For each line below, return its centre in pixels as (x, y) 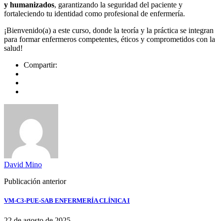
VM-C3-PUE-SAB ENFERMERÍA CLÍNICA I (67, 201)
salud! (13, 48)
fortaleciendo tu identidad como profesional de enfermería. (94, 14)
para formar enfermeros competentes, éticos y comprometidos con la (110, 39)
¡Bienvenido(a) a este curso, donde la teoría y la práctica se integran (109, 31)
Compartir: (40, 65)
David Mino (23, 165)
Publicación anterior (35, 182)
